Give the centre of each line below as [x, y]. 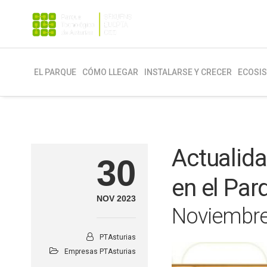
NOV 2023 [117, 198]
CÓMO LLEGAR [110, 72]
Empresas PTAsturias [100, 252]
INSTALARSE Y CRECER [188, 72]
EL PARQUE [55, 72]
